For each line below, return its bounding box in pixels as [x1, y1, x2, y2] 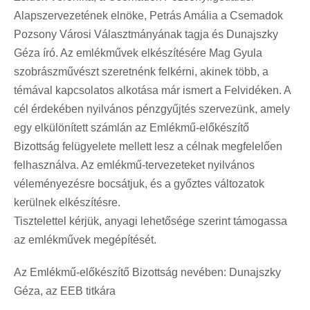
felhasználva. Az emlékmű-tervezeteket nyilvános [14, 159, 255, 172]
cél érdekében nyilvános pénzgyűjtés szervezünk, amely [14, 103, 290, 116]
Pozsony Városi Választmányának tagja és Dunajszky [14, 28, 278, 41]
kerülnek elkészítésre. [14, 197, 120, 209]
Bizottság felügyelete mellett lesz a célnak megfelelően [14, 140, 282, 153]
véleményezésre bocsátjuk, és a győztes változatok [14, 178, 264, 190]
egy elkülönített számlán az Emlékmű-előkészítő [14, 122, 249, 134]
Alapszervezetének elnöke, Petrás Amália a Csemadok [14, 10, 283, 22]
